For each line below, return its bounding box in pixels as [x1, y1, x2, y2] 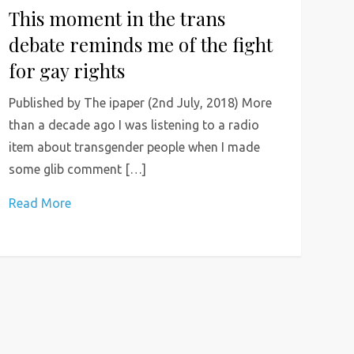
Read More [8, 195, 71, 210]
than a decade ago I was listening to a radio [8, 117, 259, 132]
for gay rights [8, 57, 125, 83]
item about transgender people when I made [8, 139, 260, 154]
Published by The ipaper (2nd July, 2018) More [8, 95, 272, 110]
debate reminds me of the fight [8, 31, 273, 57]
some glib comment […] [8, 161, 146, 176]
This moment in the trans [8, 5, 225, 31]
